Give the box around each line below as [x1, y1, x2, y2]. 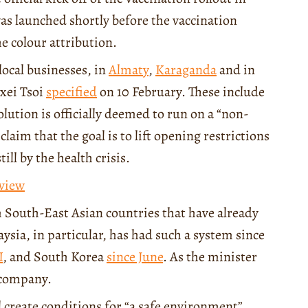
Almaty [109, 60, 148, 79]
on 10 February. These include [97, 82, 265, 101]
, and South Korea [3, 247, 107, 266]
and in [217, 60, 255, 79]
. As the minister [163, 247, 257, 266]
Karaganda [155, 60, 217, 79]
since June [107, 247, 163, 266]
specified [46, 82, 97, 101]
